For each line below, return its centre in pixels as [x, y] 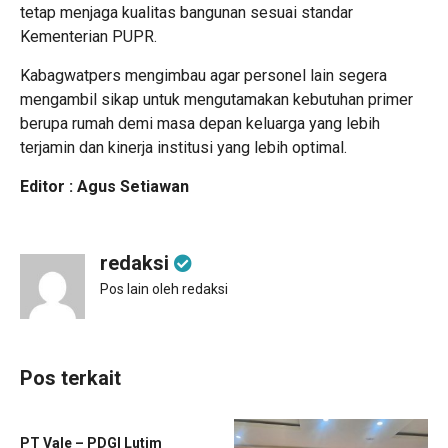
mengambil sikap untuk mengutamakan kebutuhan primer [216, 99]
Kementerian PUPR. [88, 36]
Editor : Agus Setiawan [104, 186]
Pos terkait [70, 378]
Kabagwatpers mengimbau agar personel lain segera [203, 75]
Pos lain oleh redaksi [164, 289]
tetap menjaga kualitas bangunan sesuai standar [186, 12]
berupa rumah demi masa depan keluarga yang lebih [200, 123]
